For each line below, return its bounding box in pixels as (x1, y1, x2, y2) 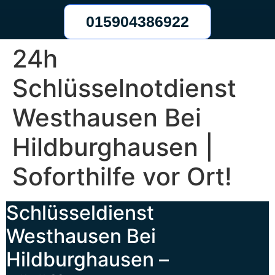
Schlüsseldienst (6, 201, 154, 225)
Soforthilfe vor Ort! (12, 161, 232, 192)
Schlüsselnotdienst (12, 73, 236, 104)
